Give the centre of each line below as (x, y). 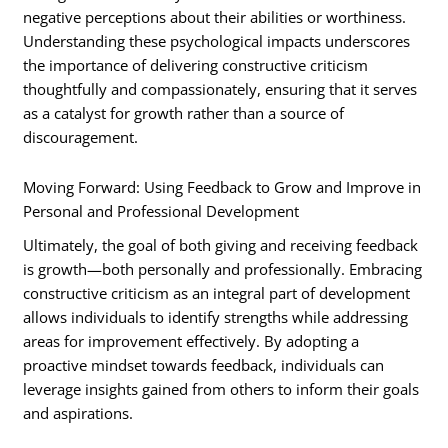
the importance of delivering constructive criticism (196, 65)
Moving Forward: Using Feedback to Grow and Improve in (222, 187)
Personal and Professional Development (161, 211)
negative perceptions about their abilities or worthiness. (215, 17)
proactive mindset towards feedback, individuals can (204, 365)
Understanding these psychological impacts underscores (217, 41)
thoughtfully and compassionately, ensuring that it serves (220, 89)
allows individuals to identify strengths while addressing (216, 317)
